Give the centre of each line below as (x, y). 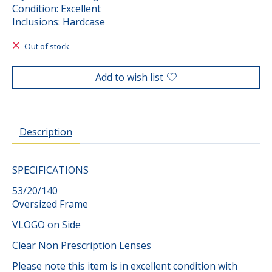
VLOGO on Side (46, 224)
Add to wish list (129, 77)
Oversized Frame (50, 204)
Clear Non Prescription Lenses (82, 245)
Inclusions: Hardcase (59, 22)
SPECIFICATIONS (52, 170)
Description (46, 131)
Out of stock (46, 46)
